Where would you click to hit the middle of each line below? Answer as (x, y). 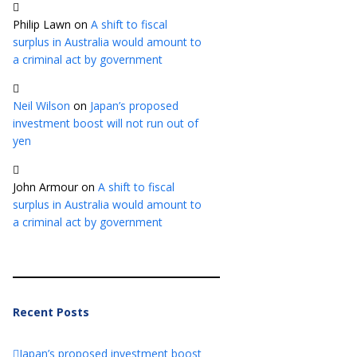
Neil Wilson (41, 106)
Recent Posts (51, 312)
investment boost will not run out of (106, 124)
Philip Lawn (42, 25)
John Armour (45, 187)
